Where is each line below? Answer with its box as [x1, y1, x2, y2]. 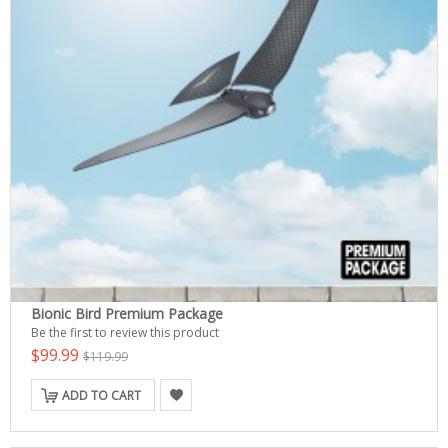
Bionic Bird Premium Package [31, 304, 223, 323]
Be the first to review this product [31, 324, 219, 341]
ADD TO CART [62, 387, 141, 404]
